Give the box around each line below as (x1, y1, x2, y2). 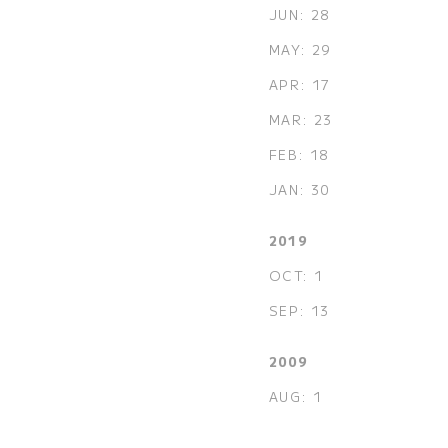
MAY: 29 (268, 39, 332, 59)
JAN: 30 (268, 179, 331, 199)
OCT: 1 (268, 265, 324, 285)
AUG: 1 (268, 386, 323, 406)
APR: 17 (268, 74, 331, 94)
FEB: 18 (268, 144, 330, 164)
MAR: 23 (268, 109, 333, 129)
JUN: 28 (268, 4, 331, 24)
